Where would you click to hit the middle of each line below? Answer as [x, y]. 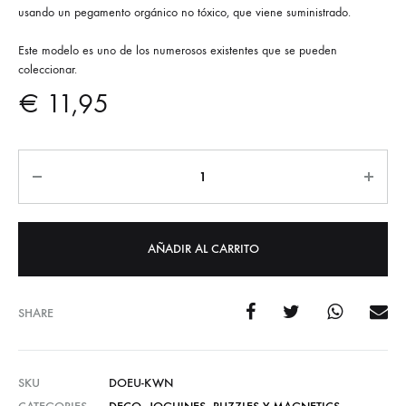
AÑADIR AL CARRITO [203, 249]
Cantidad [47, 162]
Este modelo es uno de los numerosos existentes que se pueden [178, 51]
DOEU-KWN [141, 383]
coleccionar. [48, 70]
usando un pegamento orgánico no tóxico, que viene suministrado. [184, 13]
